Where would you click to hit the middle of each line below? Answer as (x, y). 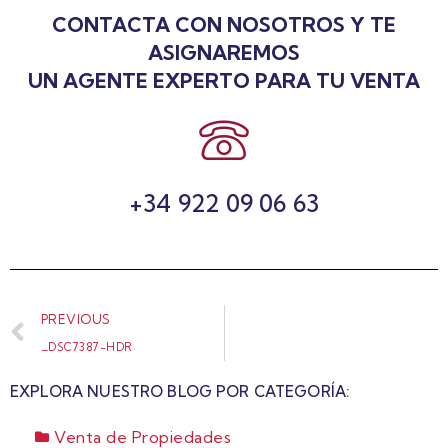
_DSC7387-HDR (86, 346)
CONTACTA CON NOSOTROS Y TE (224, 24)
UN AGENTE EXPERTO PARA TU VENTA (224, 80)
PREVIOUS (75, 318)
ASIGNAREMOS (224, 52)
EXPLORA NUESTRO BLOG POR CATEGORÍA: (180, 391)
